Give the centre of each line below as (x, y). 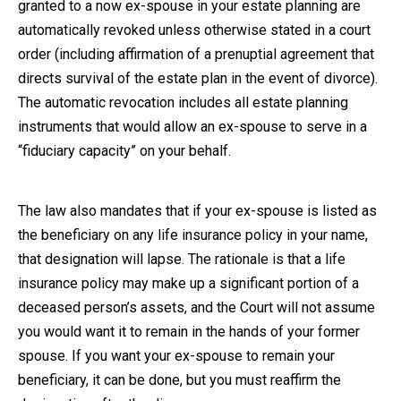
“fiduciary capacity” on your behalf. (124, 150)
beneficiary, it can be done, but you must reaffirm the (179, 380)
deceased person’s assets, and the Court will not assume (196, 307)
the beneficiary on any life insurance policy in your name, (193, 235)
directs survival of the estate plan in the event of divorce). (198, 78)
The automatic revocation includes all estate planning (183, 102)
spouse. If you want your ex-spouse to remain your (176, 355)
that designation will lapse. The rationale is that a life (182, 259)
